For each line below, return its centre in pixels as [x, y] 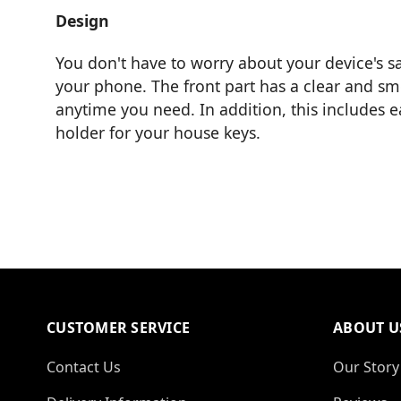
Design [82, 21]
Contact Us [84, 367]
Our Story [366, 367]
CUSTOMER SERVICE [118, 327]
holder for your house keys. [158, 133]
